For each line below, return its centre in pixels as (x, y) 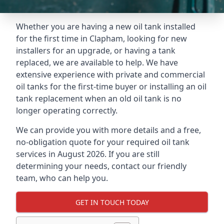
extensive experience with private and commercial (110, 74)
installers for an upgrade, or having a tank (96, 50)
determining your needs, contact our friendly (101, 166)
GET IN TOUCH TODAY (112, 202)
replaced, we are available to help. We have (97, 62)
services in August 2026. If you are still (88, 154)
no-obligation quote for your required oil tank (103, 142)
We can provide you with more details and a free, (108, 130)
